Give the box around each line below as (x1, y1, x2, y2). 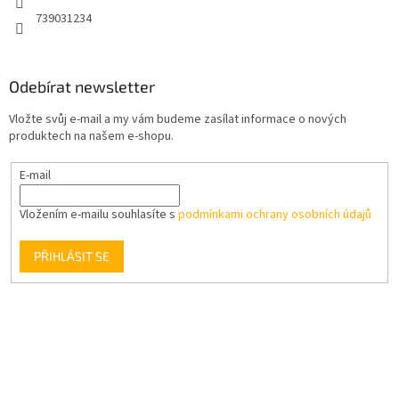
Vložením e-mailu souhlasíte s (19, 206, 178, 224)
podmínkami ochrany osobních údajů (177, 206, 371, 224)
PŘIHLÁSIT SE (33, 248, 110, 265)
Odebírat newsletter (9, 77, 155, 97)
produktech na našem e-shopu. (9, 127, 174, 146)
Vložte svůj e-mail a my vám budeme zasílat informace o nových (9, 110, 346, 129)
